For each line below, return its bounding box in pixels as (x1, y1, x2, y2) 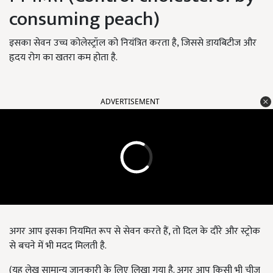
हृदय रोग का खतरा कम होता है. (9, 49, 120, 66)
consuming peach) (9, 3, 160, 36)
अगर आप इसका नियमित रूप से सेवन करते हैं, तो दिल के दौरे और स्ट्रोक (9, 223, 260, 240)
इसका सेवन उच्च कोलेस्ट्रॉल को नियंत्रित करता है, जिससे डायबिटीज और (9, 35, 257, 52)
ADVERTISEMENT (101, 96, 160, 107)
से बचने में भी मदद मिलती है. (9, 238, 107, 255)
